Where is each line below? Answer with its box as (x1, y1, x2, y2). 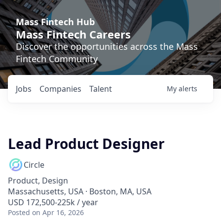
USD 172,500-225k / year (8, 197, 98, 208)
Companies (39, 83, 81, 94)
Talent (89, 83, 112, 94)
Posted (8, 208, 30, 217)
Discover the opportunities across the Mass (16, 40, 198, 52)
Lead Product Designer (8, 134, 165, 153)
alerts (179, 84, 197, 93)
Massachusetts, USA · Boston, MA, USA (8, 186, 151, 197)
